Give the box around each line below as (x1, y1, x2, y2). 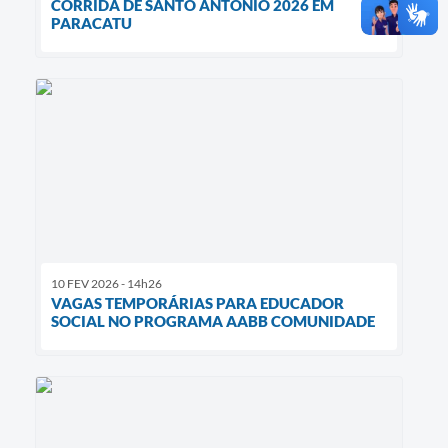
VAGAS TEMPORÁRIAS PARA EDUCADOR (51, 294, 344, 313)
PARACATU (51, 13, 132, 32)
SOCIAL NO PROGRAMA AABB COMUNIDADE (51, 312, 375, 331)
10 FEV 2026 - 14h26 (51, 276, 162, 292)
